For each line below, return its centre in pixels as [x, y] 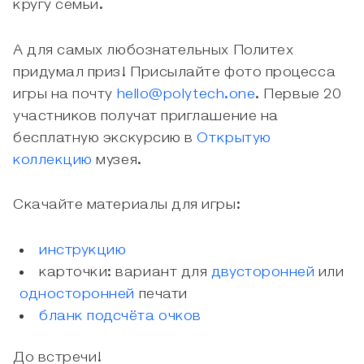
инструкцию [83, 251]
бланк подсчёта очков [120, 316]
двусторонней [263, 273]
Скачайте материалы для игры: [127, 205]
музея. [119, 160]
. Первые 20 [299, 94]
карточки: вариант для [125, 273]
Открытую [234, 138]
